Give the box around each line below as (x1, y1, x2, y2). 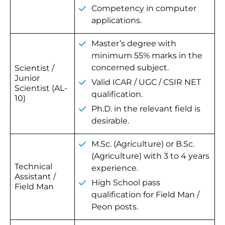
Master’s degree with (91, 39, 176, 48)
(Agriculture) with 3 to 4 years (91, 151, 209, 161)
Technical (15, 162, 52, 171)
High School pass (91, 178, 160, 187)
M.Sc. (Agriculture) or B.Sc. (91, 139, 194, 149)
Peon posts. (91, 202, 138, 211)
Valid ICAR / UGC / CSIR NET (91, 77, 201, 87)
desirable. (91, 116, 129, 126)
